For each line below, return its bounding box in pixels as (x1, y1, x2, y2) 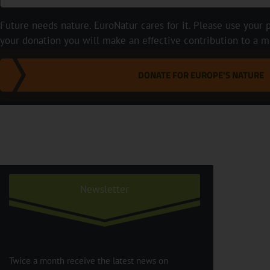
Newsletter (80, 182, 129, 196)
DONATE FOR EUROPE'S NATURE (137, 67, 264, 82)
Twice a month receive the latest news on (9, 254, 168, 266)
